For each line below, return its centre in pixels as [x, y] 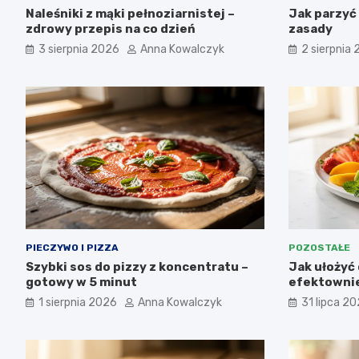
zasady [310, 28]
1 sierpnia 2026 [78, 303]
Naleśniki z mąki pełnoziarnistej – [130, 13]
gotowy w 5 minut [81, 282]
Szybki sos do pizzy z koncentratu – [137, 267]
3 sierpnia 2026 [79, 49]
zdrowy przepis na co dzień [111, 28]
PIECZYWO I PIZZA [72, 248]
